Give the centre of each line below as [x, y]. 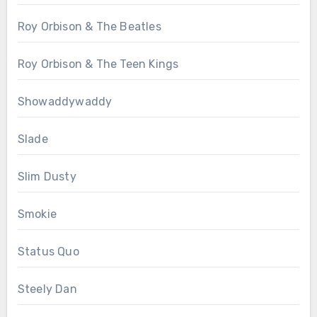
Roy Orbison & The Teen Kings [98, 64]
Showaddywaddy [65, 102]
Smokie [37, 214]
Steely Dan [47, 289]
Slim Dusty [47, 177]
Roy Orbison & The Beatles [89, 27]
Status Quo [48, 252]
